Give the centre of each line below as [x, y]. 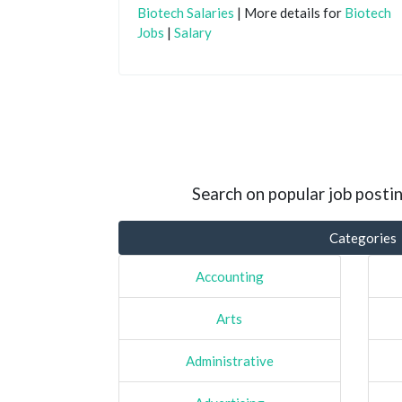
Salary [193, 32]
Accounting [229, 276]
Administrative [229, 360]
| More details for [289, 12]
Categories [363, 237]
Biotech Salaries [186, 12]
